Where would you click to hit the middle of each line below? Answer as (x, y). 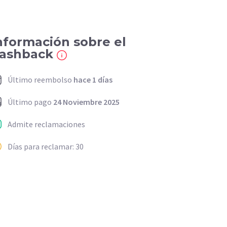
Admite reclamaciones (46, 124)
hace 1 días (93, 80)
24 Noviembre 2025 (86, 102)
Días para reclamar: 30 (46, 146)
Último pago (30, 102)
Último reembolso (41, 80)
